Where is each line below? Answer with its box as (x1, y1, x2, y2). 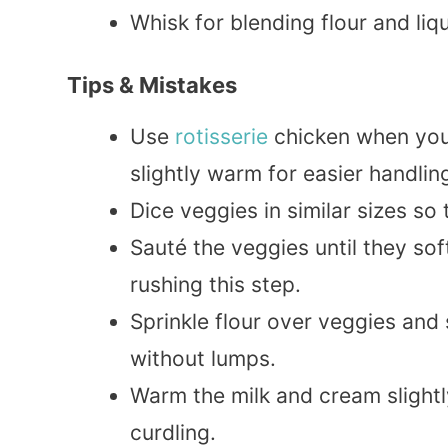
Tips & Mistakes (67, 72, 237, 99)
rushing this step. (130, 272, 301, 298)
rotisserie (175, 124, 268, 150)
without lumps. (130, 346, 276, 372)
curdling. (130, 420, 216, 446)
